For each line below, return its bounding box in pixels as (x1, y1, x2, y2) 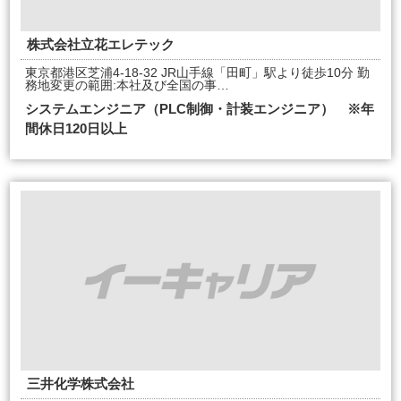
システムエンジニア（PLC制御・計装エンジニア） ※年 (25, 101, 374, 116)
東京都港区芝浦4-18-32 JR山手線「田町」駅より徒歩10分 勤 (25, 65, 370, 80)
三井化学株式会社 (27, 376, 134, 391)
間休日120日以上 (25, 121, 127, 136)
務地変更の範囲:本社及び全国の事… (25, 78, 229, 92)
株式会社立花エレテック (27, 37, 175, 52)
